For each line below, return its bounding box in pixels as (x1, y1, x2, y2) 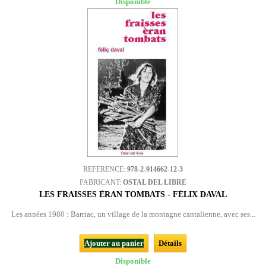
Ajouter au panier (84, 239, 144, 248)
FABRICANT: (80, 178, 123, 186)
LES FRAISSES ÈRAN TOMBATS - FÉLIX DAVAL (39, 190, 227, 199)
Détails (159, 239, 182, 248)
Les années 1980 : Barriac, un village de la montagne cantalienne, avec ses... (11, 210, 255, 218)
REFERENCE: (83, 165, 127, 173)
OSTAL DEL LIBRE (123, 178, 186, 186)
